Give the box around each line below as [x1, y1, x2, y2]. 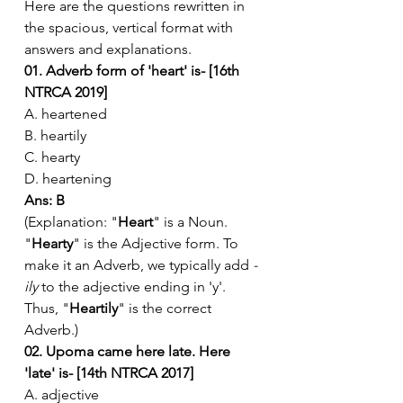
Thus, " [24, 299, 69, 317]
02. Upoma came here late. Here [24, 342, 234, 360]
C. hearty [24, 148, 80, 166]
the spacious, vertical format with [24, 18, 237, 36]
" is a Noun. [153, 212, 231, 230]
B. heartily [24, 126, 86, 144]
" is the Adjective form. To [73, 234, 242, 252]
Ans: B [24, 191, 65, 209]
